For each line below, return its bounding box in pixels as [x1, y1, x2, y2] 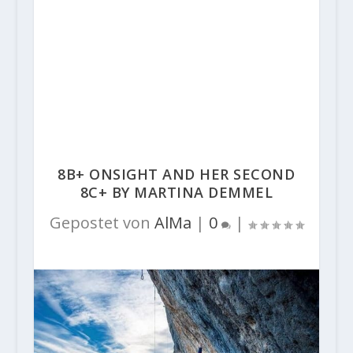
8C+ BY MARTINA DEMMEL [80, 183, 273, 202]
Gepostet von [49, 212, 154, 233]
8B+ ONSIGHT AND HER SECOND [58, 165, 295, 184]
